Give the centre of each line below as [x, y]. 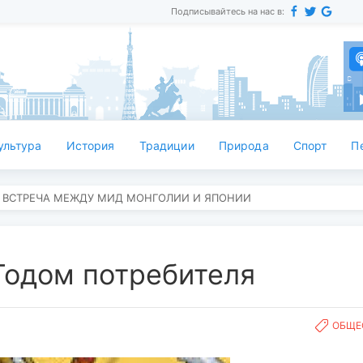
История [90, 145]
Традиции [167, 145]
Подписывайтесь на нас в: [227, 11]
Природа [243, 145]
